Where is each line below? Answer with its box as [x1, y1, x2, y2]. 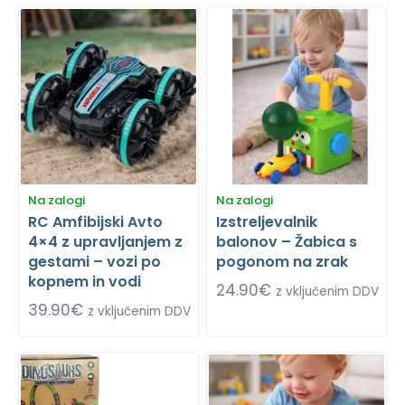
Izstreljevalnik [216, 211, 317, 232]
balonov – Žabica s [216, 231, 357, 252]
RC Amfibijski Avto [28, 211, 163, 232]
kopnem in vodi [28, 270, 141, 292]
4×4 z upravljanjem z [28, 231, 183, 252]
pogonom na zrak [216, 250, 348, 272]
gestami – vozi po [28, 250, 161, 272]
